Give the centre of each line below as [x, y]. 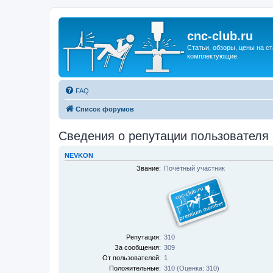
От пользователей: [132, 257]
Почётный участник [195, 168]
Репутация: [144, 237]
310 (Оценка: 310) [192, 268]
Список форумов [105, 109]
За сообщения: [138, 247]
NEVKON [79, 156]
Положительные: [135, 268]
